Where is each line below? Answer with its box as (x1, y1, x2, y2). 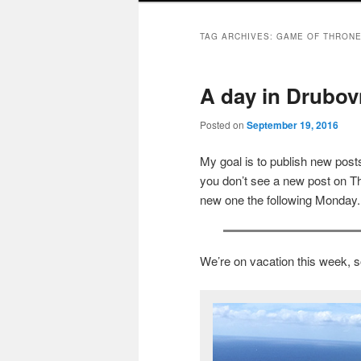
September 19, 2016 (247, 117, 338, 132)
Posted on (200, 117, 247, 131)
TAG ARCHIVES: (200, 31, 276, 43)
